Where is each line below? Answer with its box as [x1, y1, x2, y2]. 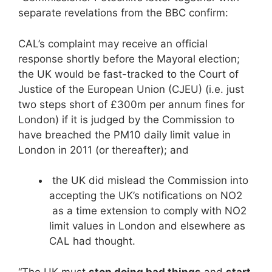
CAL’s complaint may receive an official [18, 37, 208, 50]
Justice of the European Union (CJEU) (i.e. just [18, 83, 244, 95]
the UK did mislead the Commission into [49, 174, 248, 187]
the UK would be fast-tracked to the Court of [18, 67, 239, 80]
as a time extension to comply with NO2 [49, 205, 246, 217]
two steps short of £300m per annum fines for [18, 98, 245, 110]
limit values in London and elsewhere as [49, 220, 245, 233]
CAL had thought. [49, 235, 135, 248]
